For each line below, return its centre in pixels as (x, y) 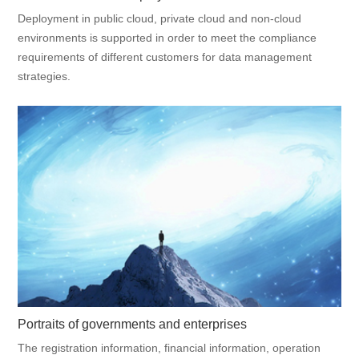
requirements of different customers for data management (165, 57)
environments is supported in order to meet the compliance (167, 38)
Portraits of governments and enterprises (133, 324)
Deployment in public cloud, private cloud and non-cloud (160, 19)
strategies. (44, 77)
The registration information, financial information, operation (169, 347)
